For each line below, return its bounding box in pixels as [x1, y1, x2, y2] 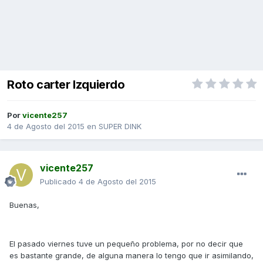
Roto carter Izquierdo [7, 77, 125, 92]
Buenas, [9, 200, 39, 210]
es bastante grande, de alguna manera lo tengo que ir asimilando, [9, 251, 254, 261]
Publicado [40, 177, 79, 187]
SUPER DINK [99, 122, 141, 131]
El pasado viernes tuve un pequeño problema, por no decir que [9, 239, 243, 249]
